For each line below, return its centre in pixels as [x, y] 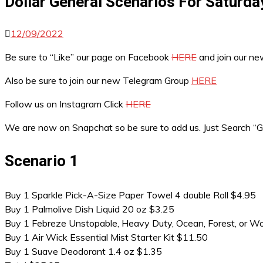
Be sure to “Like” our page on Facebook [88, 57]
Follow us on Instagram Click [65, 104]
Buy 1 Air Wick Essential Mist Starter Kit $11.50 [106, 237]
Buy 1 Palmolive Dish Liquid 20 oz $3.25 [90, 209]
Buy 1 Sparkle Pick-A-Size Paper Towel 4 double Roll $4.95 [130, 195]
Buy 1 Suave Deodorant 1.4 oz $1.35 [83, 251]
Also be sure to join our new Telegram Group [98, 80]
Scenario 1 [41, 161]
